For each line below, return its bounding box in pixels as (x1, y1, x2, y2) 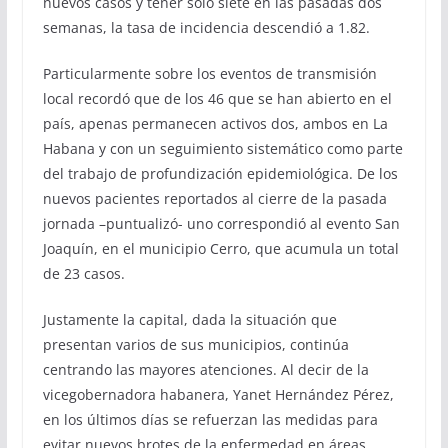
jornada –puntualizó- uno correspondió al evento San (42, 213, 400, 233)
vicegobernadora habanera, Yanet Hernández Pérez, (42, 384, 394, 404)
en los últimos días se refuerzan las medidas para (42, 409, 378, 429)
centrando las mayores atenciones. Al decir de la (42, 359, 369, 379)
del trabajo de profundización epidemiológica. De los (42, 163, 398, 183)
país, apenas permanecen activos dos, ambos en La (42, 113, 388, 133)
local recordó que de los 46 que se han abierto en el (42, 88, 392, 108)
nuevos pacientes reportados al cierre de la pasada (42, 188, 387, 208)
